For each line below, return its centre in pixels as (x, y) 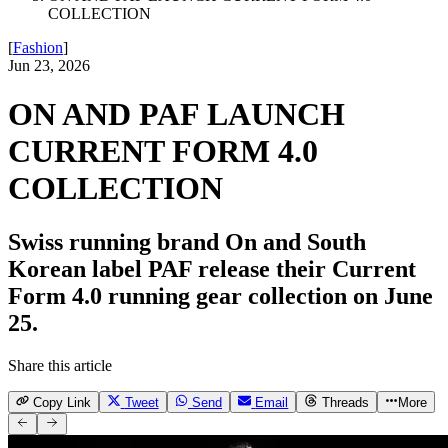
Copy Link (62, 403)
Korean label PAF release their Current (212, 268)
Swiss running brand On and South (187, 241)
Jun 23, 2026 (49, 65)
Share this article (60, 365)
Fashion (38, 47)
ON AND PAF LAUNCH (176, 114)
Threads (345, 403)
